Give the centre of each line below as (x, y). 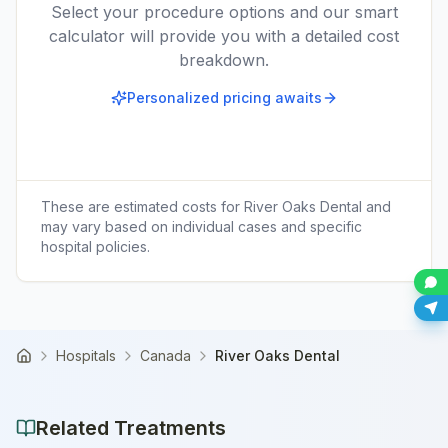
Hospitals (86, 355)
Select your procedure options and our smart (224, 12)
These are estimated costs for (142, 206)
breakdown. (224, 60)
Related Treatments (131, 428)
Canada (165, 355)
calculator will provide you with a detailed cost (224, 36)
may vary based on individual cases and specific (201, 226)
